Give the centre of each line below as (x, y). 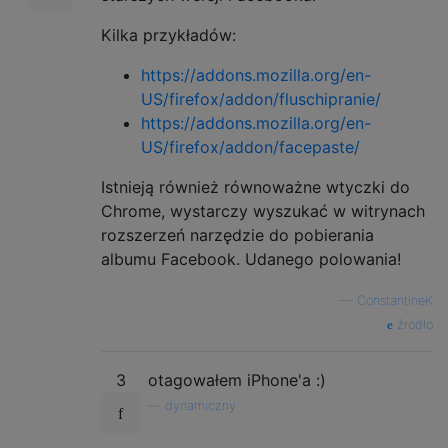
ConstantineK (395, 300)
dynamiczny (200, 405)
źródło (413, 324)
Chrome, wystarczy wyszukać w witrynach (263, 210)
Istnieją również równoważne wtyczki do (255, 186)
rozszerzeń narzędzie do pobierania (237, 234)
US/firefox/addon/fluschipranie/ (261, 98)
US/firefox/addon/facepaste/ (250, 146)
